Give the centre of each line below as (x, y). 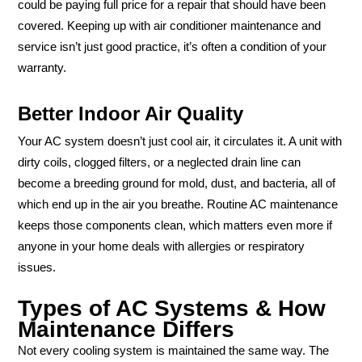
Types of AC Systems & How (172, 309)
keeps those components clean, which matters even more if (175, 225)
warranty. (42, 68)
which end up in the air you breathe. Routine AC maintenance (178, 204)
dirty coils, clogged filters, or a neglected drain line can (159, 162)
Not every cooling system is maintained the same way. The (173, 351)
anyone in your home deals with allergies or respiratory (161, 246)
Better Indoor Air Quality (130, 113)
